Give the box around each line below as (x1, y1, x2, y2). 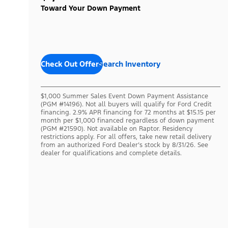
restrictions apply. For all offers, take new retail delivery (41, 132, 212, 141)
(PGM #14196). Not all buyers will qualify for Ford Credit (41, 100, 212, 108)
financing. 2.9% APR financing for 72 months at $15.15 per (41, 108, 216, 117)
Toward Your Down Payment (41, 3, 140, 13)
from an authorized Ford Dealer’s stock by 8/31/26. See (41, 140, 208, 149)
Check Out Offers (41, 59, 103, 69)
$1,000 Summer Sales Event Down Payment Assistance (41, 92, 208, 100)
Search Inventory (99, 59, 160, 69)
